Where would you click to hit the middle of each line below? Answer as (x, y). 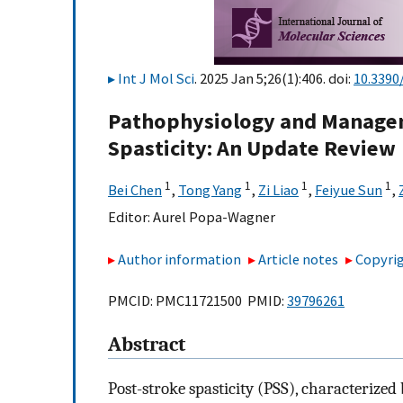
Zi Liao (278, 190)
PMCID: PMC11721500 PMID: (197, 301)
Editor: (130, 217)
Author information (179, 259)
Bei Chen (135, 190)
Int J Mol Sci (156, 78)
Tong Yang (210, 190)
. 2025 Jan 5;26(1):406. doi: (274, 78)
